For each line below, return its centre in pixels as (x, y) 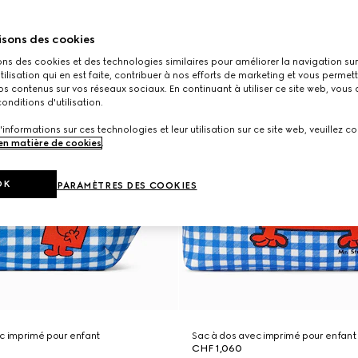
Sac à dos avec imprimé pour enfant (274, 336)
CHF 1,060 (217, 348)
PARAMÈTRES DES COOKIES (127, 185)
